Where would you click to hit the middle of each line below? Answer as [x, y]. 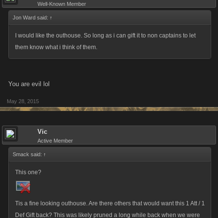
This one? [28, 172]
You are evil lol [29, 84]
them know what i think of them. [56, 47]
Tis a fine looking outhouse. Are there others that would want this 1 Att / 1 [110, 203]
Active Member [55, 141]
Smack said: [28, 154]
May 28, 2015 [23, 101]
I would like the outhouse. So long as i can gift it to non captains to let [105, 36]
